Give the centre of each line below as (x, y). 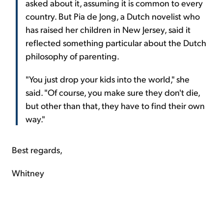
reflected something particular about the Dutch (116, 42)
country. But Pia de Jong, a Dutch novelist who (113, 16)
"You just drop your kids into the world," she (108, 79)
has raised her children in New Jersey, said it (108, 29)
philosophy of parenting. (72, 55)
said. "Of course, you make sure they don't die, (113, 92)
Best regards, (37, 149)
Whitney (28, 172)
